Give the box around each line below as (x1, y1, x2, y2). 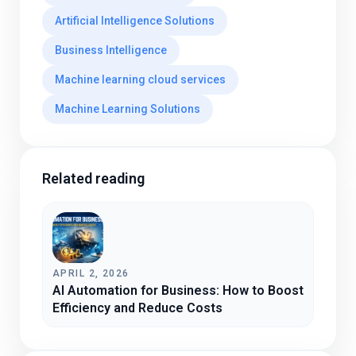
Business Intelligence (55, 44, 167, 57)
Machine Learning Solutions (55, 103, 200, 116)
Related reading (42, 170, 145, 188)
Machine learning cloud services (55, 73, 226, 87)
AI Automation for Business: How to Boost (52, 283, 304, 299)
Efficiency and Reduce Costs (52, 300, 222, 316)
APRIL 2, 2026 (52, 268, 130, 280)
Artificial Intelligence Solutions (55, 14, 215, 28)
